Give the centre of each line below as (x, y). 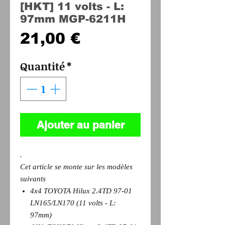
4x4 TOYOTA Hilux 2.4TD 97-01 (81, 191)
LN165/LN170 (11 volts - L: (73, 203)
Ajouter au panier (80, 125)
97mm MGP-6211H (73, 19)
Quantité (42, 66)
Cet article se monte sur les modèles (76, 166)
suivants (37, 179)
